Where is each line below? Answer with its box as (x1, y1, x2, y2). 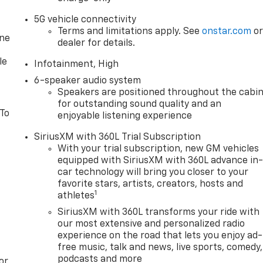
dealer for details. (58, 39, 136, 49)
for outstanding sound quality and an (58, 100, 222, 110)
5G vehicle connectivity (34, 15, 137, 25)
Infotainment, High (34, 60, 119, 70)
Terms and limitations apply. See (58, 27, 203, 37)
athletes (58, 191, 95, 201)
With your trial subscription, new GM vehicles (58, 144, 259, 154)
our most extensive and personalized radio (58, 220, 245, 230)
